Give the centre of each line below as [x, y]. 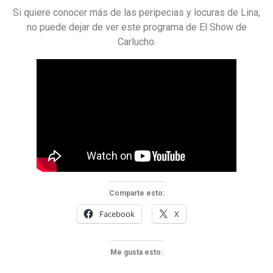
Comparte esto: [136, 193]
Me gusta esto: [136, 253]
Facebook [117, 214]
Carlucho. [136, 41]
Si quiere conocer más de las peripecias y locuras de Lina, [136, 12]
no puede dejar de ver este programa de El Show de [136, 27]
